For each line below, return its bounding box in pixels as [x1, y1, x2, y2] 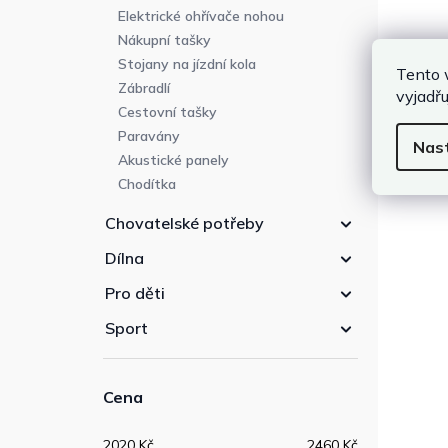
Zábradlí [118, 79, 170, 98]
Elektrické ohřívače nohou [118, 7, 284, 26]
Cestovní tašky [118, 103, 217, 122]
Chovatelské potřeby [105, 213, 264, 234]
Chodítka [118, 175, 176, 194]
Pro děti [105, 283, 165, 304]
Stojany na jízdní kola [118, 55, 256, 74]
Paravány [118, 127, 180, 146]
